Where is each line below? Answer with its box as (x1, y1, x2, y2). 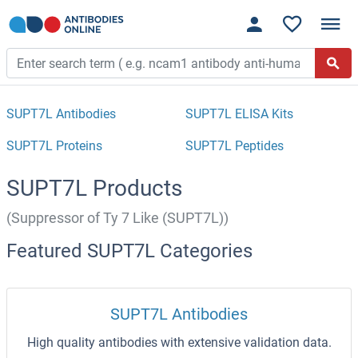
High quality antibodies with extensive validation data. (26, 335, 332, 351)
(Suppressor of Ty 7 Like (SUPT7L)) (6, 210, 229, 227)
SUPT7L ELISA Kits (185, 106, 293, 122)
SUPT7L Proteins (6, 138, 102, 154)
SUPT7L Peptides (185, 138, 284, 154)
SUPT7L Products (6, 175, 182, 202)
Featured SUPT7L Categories (6, 240, 253, 263)
